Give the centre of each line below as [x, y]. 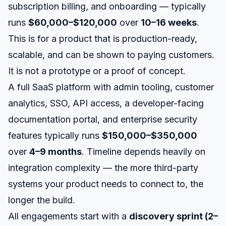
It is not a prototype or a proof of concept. [97, 71]
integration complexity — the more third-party [103, 168]
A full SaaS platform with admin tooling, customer [111, 87]
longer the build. [42, 200]
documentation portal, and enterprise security [103, 119]
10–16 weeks [169, 22]
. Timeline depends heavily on [144, 152]
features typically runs [55, 135]
